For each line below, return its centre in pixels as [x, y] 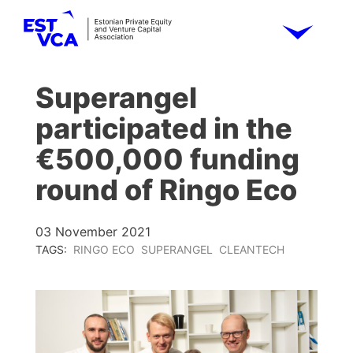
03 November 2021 [93, 232]
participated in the [164, 128]
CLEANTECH [252, 249]
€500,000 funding [167, 159]
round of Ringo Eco [166, 190]
